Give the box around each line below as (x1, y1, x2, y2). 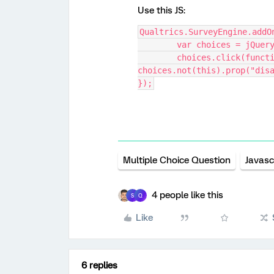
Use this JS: (138, 5, 185, 16)
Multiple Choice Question (123, 155, 231, 166)
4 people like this (152, 190, 223, 201)
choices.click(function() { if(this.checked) (138, 53, 177, 62)
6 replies (81, 260, 117, 271)
